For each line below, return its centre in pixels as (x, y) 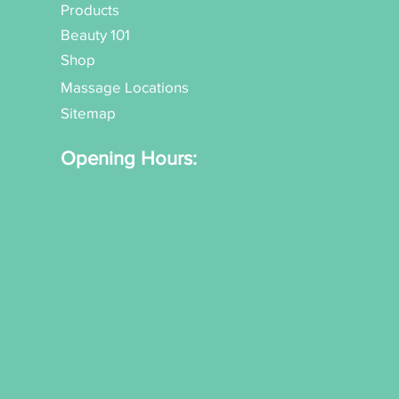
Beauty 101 (96, 35)
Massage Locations (125, 87)
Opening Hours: (129, 159)
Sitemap (89, 113)
